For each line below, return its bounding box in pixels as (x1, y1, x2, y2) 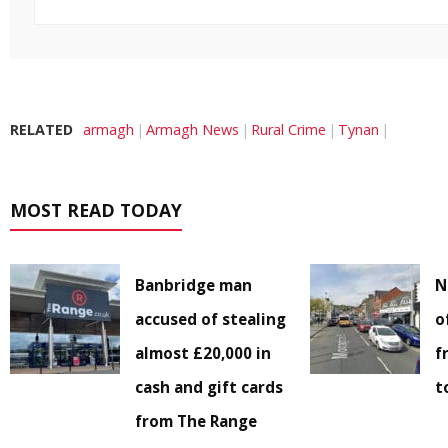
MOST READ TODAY (10, 198, 182, 223)
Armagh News (146, 120, 239, 140)
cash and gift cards (135, 377, 283, 398)
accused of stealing (135, 309, 286, 330)
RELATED (10, 120, 73, 140)
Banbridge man (135, 275, 252, 296)
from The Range (135, 411, 257, 432)
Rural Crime (251, 120, 326, 140)
